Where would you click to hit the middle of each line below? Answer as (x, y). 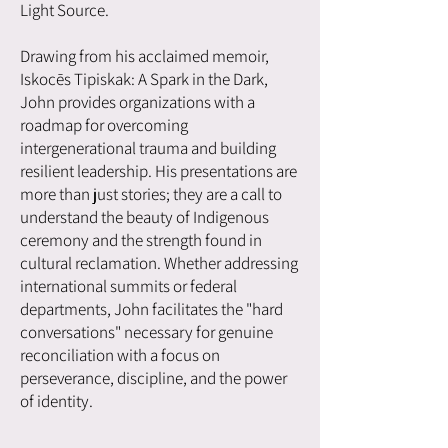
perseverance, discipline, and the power (153, 377)
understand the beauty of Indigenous (144, 216)
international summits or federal (128, 285)
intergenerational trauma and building (148, 147)
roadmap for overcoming (104, 124)
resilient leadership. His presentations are (158, 170)
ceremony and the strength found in (141, 239)
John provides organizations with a (137, 101)
